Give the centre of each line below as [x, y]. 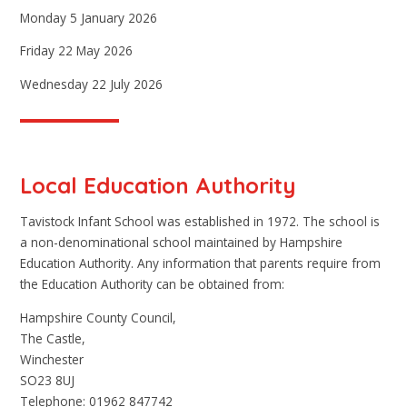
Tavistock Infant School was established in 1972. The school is [200, 222]
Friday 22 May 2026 [77, 51]
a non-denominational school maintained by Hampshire [182, 243]
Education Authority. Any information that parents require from [201, 263]
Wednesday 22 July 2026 [92, 84]
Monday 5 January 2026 [89, 17]
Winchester [52, 359]
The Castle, [53, 338]
